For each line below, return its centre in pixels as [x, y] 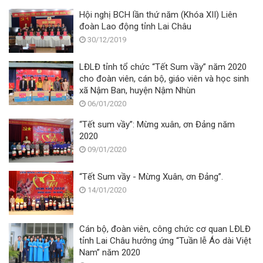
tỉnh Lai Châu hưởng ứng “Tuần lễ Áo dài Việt [106, 240]
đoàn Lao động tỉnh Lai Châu [135, 26]
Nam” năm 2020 [110, 252]
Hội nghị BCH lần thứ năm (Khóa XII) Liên [158, 14]
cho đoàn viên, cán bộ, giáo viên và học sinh [164, 78]
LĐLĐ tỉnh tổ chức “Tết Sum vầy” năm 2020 [163, 67]
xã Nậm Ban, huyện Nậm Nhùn [137, 90]
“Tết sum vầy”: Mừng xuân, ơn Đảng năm [157, 124]
